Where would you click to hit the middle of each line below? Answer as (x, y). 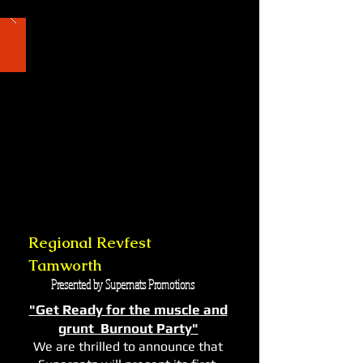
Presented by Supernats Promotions (123, 284)
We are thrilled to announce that (128, 346)
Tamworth (67, 265)
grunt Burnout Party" (128, 328)
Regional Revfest (90, 243)
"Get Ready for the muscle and (128, 310)
